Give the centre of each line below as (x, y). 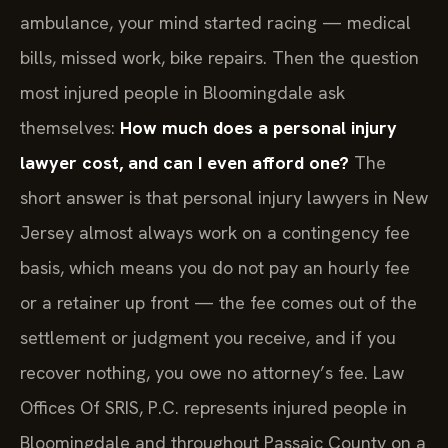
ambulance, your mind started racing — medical (215, 23)
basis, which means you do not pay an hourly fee (215, 268)
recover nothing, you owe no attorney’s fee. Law (212, 373)
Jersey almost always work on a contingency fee (215, 233)
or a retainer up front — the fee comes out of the (218, 303)
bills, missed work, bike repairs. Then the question (219, 58)
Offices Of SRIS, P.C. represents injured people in (213, 408)
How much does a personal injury (258, 128)
